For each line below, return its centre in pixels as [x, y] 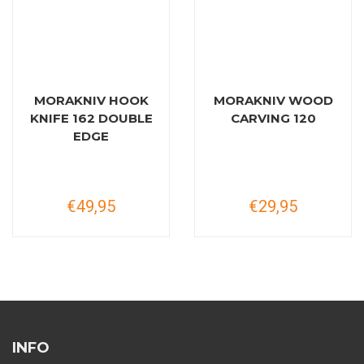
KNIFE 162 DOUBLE [91, 119]
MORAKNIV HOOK [91, 101]
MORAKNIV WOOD [273, 101]
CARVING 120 [273, 119]
